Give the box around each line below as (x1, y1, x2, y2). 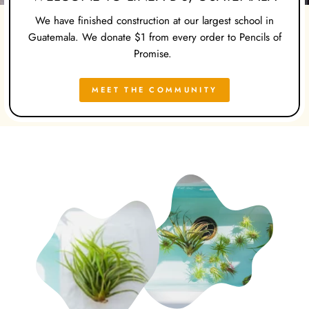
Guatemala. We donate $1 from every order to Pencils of (28, 30, 281, 46)
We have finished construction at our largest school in (35, 13, 274, 29)
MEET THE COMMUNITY (91, 83, 218, 95)
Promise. (134, 46, 175, 62)
